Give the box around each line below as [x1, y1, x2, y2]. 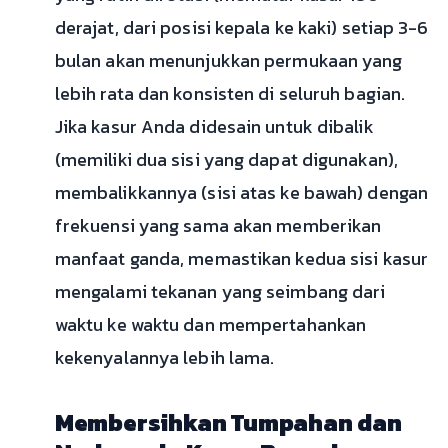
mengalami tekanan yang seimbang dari [54, 278, 386, 305]
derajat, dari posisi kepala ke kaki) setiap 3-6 [54, 14, 429, 41]
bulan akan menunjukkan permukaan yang [54, 47, 403, 74]
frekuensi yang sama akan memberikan [54, 212, 382, 239]
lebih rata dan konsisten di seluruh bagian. [54, 80, 406, 107]
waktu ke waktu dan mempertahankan [54, 311, 367, 338]
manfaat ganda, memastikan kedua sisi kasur [54, 245, 429, 272]
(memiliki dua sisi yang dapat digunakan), [54, 146, 398, 173]
